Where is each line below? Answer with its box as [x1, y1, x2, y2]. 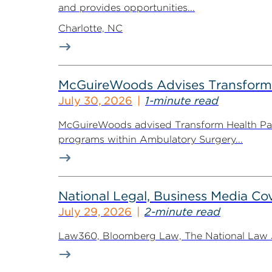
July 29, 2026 [58, 205, 132, 218]
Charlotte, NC [58, 22, 123, 34]
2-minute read [144, 205, 220, 218]
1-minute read [145, 94, 219, 107]
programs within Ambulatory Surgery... [58, 134, 243, 145]
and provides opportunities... [58, 2, 195, 13]
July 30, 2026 [58, 94, 132, 107]
